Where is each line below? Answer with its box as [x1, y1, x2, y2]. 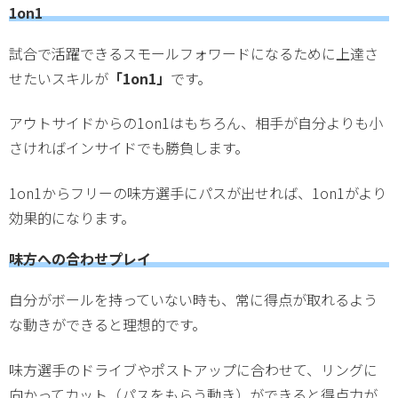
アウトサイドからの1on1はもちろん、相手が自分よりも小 [9, 112, 383, 134]
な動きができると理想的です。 [9, 314, 206, 336]
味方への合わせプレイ [9, 248, 151, 270]
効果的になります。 [9, 206, 135, 228]
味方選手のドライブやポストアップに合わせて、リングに [9, 358, 378, 380]
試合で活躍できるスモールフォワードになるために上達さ [9, 42, 378, 64]
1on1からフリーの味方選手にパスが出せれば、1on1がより [9, 181, 386, 203]
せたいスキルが [9, 67, 108, 89]
